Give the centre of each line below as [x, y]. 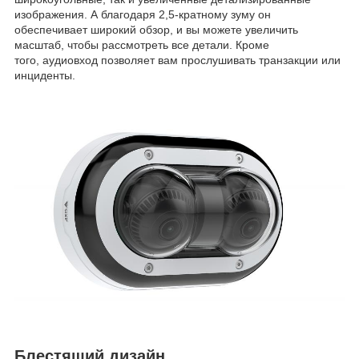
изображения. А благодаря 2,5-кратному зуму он [143, 15]
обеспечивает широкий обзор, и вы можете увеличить [156, 30]
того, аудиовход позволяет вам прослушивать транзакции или [177, 61]
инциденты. [45, 76]
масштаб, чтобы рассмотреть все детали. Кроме [142, 45]
